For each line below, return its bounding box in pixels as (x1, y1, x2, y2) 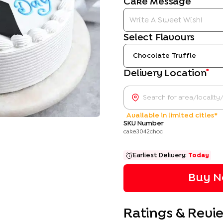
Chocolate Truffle (133, 53, 197, 59)
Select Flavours (123, 33, 195, 42)
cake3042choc (123, 129, 163, 135)
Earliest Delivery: (133, 152, 189, 158)
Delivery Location (123, 69, 207, 78)
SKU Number (123, 121, 164, 126)
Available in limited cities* (126, 112, 218, 118)
